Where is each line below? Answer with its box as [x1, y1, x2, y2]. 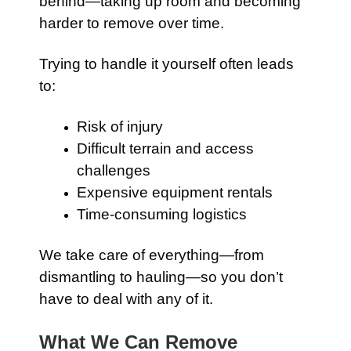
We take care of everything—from [39, 247, 264, 263]
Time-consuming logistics [77, 206, 247, 223]
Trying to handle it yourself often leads [39, 56, 294, 72]
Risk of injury [77, 118, 163, 135]
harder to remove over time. [39, 15, 224, 31]
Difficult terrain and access [77, 140, 254, 157]
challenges [77, 162, 150, 179]
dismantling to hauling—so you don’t [39, 269, 283, 285]
